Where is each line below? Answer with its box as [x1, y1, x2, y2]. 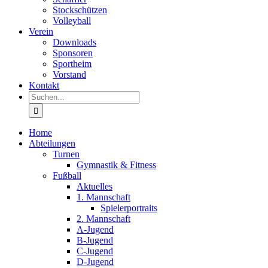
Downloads [53, 37, 96, 47]
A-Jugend [77, 224, 114, 234]
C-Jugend [77, 246, 113, 256]
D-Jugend [77, 257, 114, 267]
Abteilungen [29, 138, 75, 148]
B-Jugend [77, 235, 113, 245]
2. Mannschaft [77, 214, 130, 224]
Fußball [53, 170, 81, 181]
